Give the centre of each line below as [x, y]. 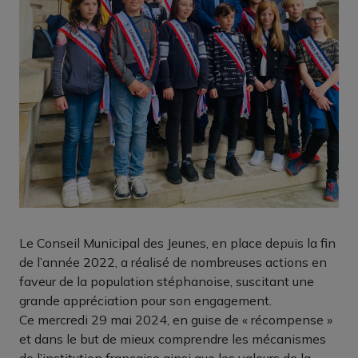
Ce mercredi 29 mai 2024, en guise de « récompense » [176, 319]
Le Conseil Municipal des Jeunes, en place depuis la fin [177, 243]
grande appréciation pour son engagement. [145, 300]
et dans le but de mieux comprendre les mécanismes [173, 338]
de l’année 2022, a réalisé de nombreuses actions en [173, 262]
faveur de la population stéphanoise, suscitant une [167, 281]
